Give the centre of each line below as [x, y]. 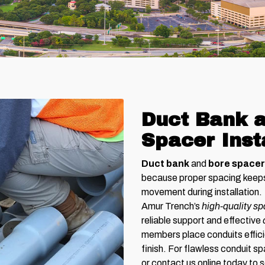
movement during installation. [202, 192]
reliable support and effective [202, 221]
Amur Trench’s [172, 206]
